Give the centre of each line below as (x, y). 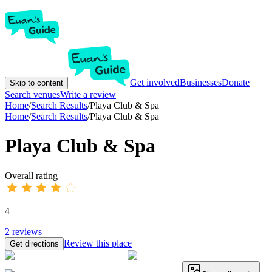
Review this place (98, 243)
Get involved (155, 82)
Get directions (34, 243)
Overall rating (31, 175)
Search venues (32, 94)
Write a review (88, 94)
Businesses (201, 82)
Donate (236, 82)
